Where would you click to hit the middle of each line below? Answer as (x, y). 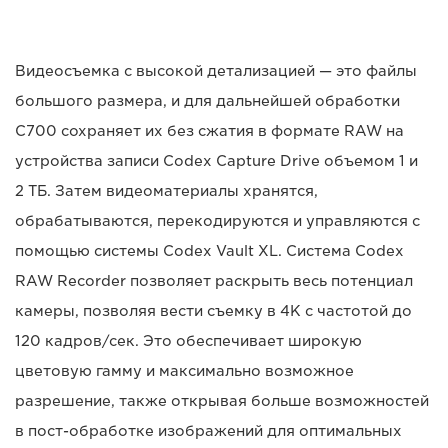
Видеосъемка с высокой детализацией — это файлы (216, 70)
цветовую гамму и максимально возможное (184, 370)
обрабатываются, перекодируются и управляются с (217, 220)
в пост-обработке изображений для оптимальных (208, 430)
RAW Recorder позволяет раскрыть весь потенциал (214, 280)
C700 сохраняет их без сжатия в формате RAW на (209, 130)
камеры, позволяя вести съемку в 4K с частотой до (213, 310)
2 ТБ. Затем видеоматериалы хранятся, (166, 190)
